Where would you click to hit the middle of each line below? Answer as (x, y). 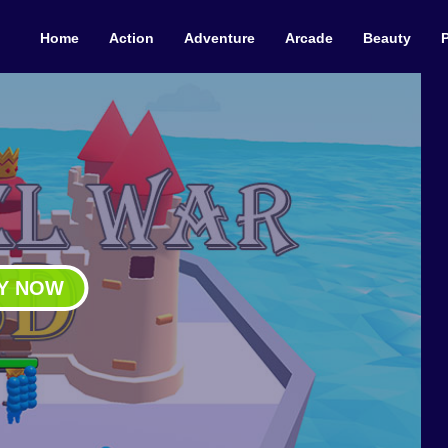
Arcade (309, 38)
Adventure (219, 38)
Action (131, 38)
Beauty (387, 38)
